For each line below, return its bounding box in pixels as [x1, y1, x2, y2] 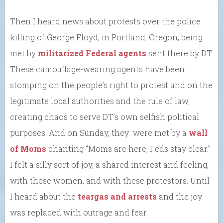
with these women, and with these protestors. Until [10, 175, 210, 186]
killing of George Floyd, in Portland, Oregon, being [10, 32, 203, 43]
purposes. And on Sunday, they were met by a [10, 127, 189, 138]
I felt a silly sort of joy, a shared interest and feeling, [10, 159, 209, 170]
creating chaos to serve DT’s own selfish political [10, 111, 199, 122]
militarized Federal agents [38, 48, 146, 59]
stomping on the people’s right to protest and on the [10, 80, 213, 91]
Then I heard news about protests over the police [10, 16, 201, 27]
